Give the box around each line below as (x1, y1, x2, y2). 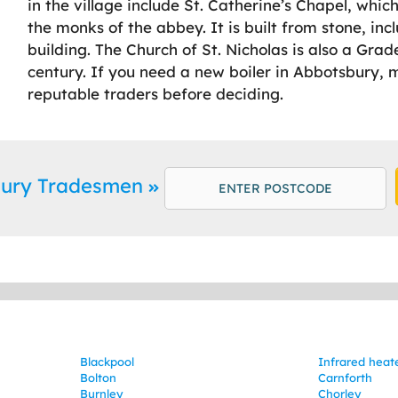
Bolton (79, 370, 116, 386)
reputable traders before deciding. (28, 84, 284, 104)
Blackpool (79, 354, 134, 370)
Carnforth (318, 370, 373, 386)
